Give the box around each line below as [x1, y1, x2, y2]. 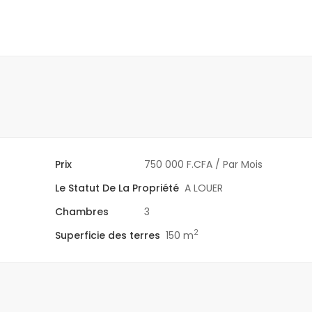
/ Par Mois [215, 157, 263, 171]
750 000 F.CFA [144, 157, 213, 171]
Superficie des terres [55, 228, 161, 242]
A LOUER [185, 180, 224, 195]
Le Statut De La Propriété [55, 180, 180, 195]
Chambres [55, 204, 109, 219]
